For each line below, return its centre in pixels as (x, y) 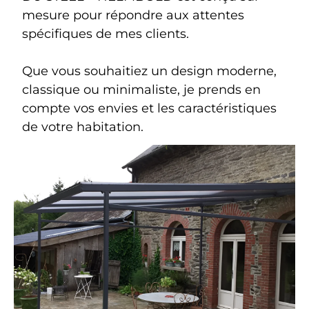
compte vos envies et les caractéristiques (150, 109)
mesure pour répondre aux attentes (133, 16)
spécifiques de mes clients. (106, 34)
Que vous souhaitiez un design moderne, (150, 71)
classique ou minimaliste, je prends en (142, 90)
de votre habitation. (83, 127)
